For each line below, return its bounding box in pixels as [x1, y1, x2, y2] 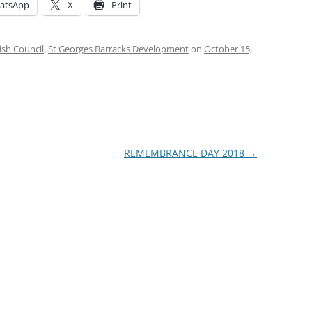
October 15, [204, 42, 252, 55]
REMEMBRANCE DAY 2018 [123, 146, 247, 159]
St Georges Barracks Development [48, 42, 189, 55]
